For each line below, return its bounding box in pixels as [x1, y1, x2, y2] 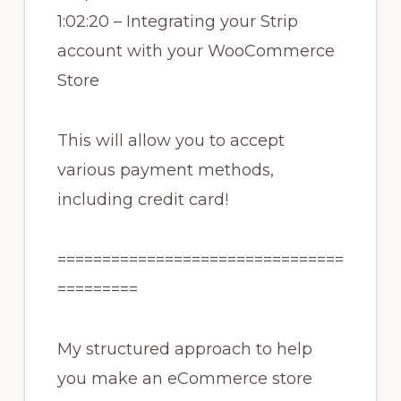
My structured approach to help [56, 339, 312, 360]
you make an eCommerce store [56, 369, 312, 389]
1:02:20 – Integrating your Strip [56, 12, 298, 32]
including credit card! [56, 190, 228, 210]
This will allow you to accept [56, 131, 285, 151]
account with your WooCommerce [56, 41, 335, 62]
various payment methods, [56, 160, 274, 181]
